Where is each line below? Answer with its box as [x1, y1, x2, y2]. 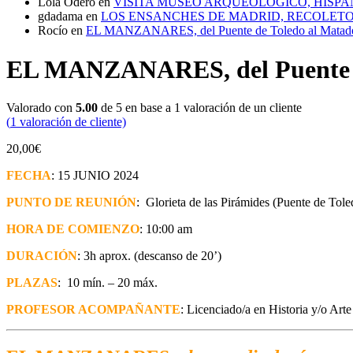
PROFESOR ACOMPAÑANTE [6, 303, 180, 317]
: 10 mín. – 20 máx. [58, 276, 158, 290]
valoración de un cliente [180, 101, 302, 115]
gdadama [38, 9, 83, 24]
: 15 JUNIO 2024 [51, 169, 139, 183]
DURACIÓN [6, 249, 77, 263]
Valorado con [6, 101, 76, 115]
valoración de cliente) [17, 115, 126, 129]
